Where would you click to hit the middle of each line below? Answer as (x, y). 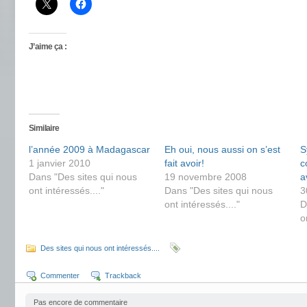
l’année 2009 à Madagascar (89, 149)
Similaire (44, 128)
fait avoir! (184, 163)
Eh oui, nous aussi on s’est (222, 149)
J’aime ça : (48, 47)
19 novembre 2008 (206, 177)
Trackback (123, 275)
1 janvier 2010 (60, 163)
